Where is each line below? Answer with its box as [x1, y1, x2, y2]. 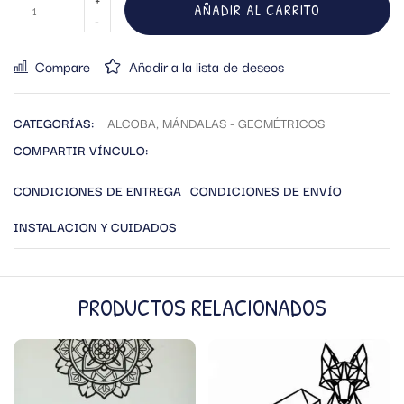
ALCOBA [107, 113, 156, 133]
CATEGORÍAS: [14, 113, 94, 133]
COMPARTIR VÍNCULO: [14, 140, 148, 161]
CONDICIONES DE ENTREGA [14, 180, 181, 201]
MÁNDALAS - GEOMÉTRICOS [162, 113, 325, 133]
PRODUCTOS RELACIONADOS [78, 291, 326, 324]
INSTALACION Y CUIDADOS [14, 216, 177, 237]
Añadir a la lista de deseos [129, 55, 284, 78]
